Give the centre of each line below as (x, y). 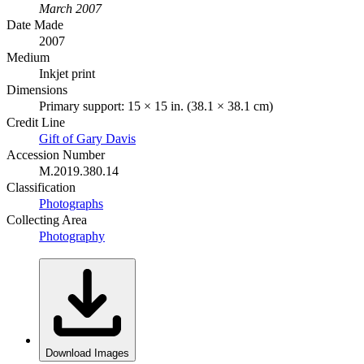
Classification (41, 187)
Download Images (87, 353)
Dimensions (37, 89)
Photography (72, 236)
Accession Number (56, 154)
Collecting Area (47, 219)
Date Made (35, 24)
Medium (28, 57)
